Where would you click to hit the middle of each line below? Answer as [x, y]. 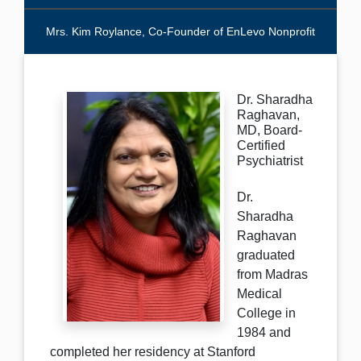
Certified [261, 145]
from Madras [272, 274]
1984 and [264, 332]
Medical [259, 294]
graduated [266, 255]
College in [266, 313]
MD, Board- [270, 130]
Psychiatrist [270, 161]
